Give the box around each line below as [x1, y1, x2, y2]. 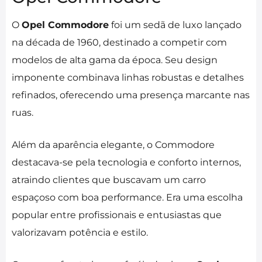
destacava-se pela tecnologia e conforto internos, [12, 156, 241, 168]
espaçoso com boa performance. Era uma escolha [12, 191, 243, 203]
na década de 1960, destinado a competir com [12, 36, 227, 48]
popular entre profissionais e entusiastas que [12, 209, 222, 220]
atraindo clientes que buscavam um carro [12, 174, 206, 185]
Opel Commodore [22, 19, 109, 30]
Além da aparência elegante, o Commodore [12, 139, 215, 150]
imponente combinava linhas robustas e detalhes [12, 71, 244, 83]
